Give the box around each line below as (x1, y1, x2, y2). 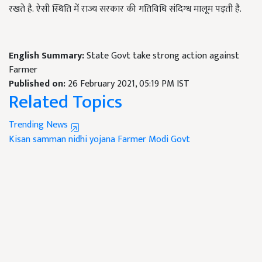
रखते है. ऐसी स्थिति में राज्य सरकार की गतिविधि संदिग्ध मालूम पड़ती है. (9, 1, 242, 17)
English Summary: (9, 48, 87, 64)
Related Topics (9, 87, 122, 118)
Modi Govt (149, 132, 190, 147)
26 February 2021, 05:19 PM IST (68, 76, 189, 92)
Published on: (9, 76, 68, 92)
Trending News (9, 117, 70, 133)
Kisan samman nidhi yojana (9, 132, 115, 147)
